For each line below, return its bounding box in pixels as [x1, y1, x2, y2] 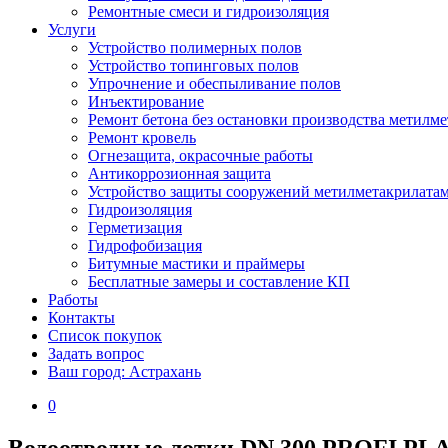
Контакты [48, 309, 115, 326]
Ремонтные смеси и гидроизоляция [88, 3, 329, 20]
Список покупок [48, 327, 162, 344]
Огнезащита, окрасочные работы [88, 147, 313, 164]
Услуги [48, 21, 96, 38]
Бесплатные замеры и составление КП [88, 273, 350, 290]
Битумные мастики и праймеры [88, 255, 305, 272]
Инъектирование [88, 93, 204, 110]
